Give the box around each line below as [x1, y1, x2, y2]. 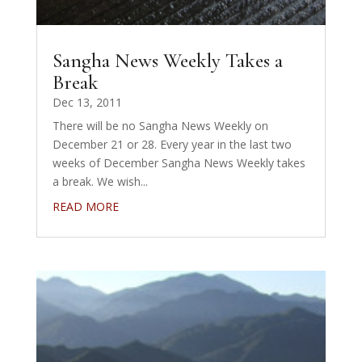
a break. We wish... [52, 174, 148, 190]
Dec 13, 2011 [52, 95, 122, 111]
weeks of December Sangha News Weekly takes [52, 155, 305, 171]
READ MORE [52, 199, 119, 215]
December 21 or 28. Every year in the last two [52, 137, 292, 153]
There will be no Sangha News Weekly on [52, 118, 268, 134]
